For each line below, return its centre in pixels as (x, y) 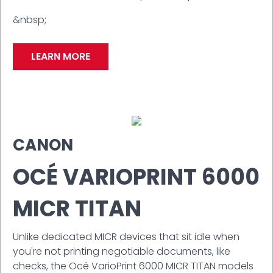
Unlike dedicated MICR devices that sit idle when (126, 236)
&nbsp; (30, 19)
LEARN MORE (61, 56)
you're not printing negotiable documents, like (122, 251)
